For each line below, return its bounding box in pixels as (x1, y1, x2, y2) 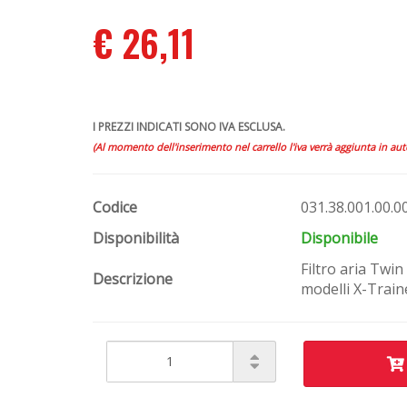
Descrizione (93, 268, 173, 289)
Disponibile (301, 227, 378, 248)
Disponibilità (93, 227, 179, 248)
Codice (93, 196, 137, 217)
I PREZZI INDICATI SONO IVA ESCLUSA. (93, 118, 285, 134)
